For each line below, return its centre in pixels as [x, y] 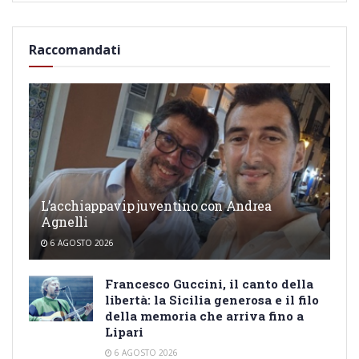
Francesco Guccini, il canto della [209, 283]
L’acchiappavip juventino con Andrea [156, 205]
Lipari [124, 331]
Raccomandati [75, 49]
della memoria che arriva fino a [204, 315]
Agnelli [65, 221]
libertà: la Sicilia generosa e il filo [212, 299]
